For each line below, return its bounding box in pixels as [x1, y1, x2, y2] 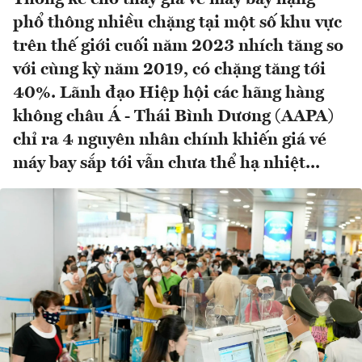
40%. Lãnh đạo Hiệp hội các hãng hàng [13, 85, 324, 103]
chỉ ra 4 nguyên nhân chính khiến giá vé [13, 132, 326, 149]
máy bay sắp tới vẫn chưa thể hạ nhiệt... [13, 155, 320, 173]
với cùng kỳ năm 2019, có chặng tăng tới [13, 61, 326, 79]
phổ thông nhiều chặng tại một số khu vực [13, 15, 342, 32]
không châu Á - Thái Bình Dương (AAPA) [13, 108, 334, 126]
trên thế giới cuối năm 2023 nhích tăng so [13, 38, 343, 56]
